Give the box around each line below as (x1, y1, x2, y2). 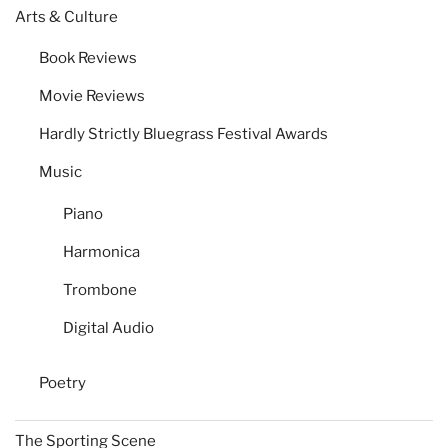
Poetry (39, 374, 86, 393)
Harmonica (63, 242, 140, 261)
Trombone (63, 280, 137, 299)
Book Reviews (39, 49, 137, 68)
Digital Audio (63, 318, 154, 337)
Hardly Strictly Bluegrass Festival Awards (39, 125, 328, 144)
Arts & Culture (15, 7, 118, 26)
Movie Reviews (39, 87, 145, 106)
